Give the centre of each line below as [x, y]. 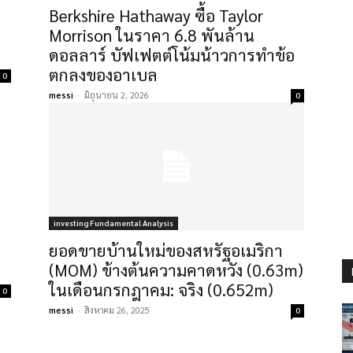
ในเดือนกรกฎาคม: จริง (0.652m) [161, 290]
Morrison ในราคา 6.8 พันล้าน [152, 35]
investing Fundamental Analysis [113, 223]
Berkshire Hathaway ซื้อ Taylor [156, 15]
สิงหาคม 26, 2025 [117, 310]
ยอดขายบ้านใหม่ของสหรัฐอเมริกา [166, 250]
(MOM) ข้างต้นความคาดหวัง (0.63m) [176, 270]
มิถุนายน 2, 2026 [117, 95]
